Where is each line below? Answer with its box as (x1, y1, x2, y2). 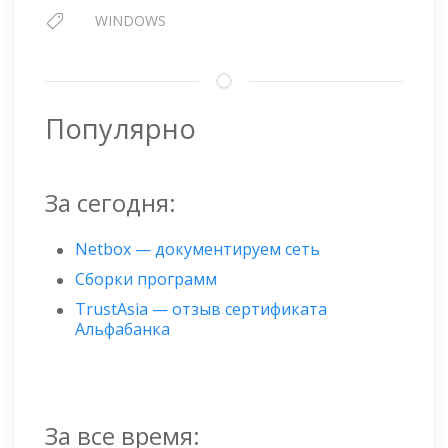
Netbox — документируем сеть (75, 237, 320, 260)
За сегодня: (45, 185, 176, 219)
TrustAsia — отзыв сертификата (75, 297, 327, 320)
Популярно (45, 109, 196, 147)
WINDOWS (95, 10, 166, 30)
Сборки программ (75, 267, 217, 290)
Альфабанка (75, 317, 170, 340)
